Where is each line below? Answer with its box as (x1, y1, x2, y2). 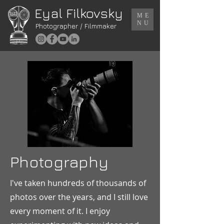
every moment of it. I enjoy (10, 205, 110, 216)
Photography (10, 152, 108, 171)
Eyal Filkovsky (34, 5, 123, 21)
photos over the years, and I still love (10, 191, 148, 202)
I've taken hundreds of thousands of (10, 177, 146, 188)
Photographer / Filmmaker (35, 21, 116, 30)
